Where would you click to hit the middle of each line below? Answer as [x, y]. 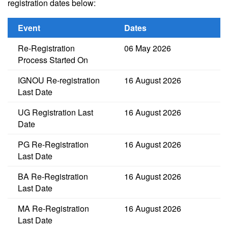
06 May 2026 [148, 48]
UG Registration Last [55, 112]
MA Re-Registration [53, 209]
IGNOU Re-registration [59, 80]
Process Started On [53, 60]
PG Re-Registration [53, 145]
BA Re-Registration [53, 177]
